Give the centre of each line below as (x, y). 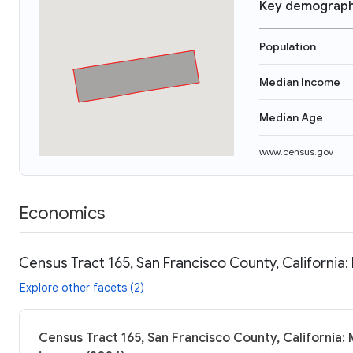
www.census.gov (296, 152)
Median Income (300, 82)
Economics (62, 213)
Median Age (291, 117)
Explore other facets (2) (82, 287)
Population (288, 46)
